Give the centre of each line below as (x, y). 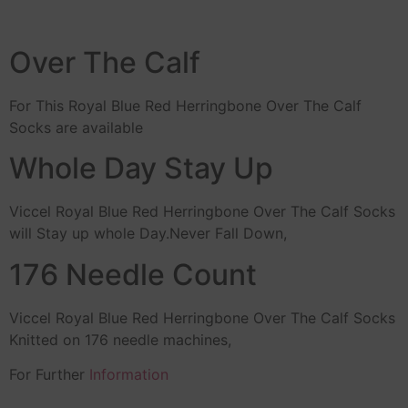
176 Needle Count (133, 274)
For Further (47, 374)
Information (127, 374)
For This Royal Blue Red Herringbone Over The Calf (185, 105)
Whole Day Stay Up (141, 168)
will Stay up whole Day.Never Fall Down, (148, 234)
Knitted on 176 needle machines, (120, 339)
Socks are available (76, 127)
